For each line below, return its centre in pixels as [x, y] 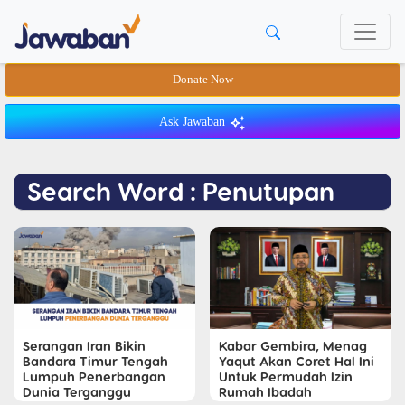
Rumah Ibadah [265, 391]
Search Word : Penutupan [181, 190]
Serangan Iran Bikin [84, 345]
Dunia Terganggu [77, 391]
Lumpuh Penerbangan [94, 376]
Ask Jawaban [194, 122]
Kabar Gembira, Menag [293, 345]
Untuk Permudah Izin [286, 376]
